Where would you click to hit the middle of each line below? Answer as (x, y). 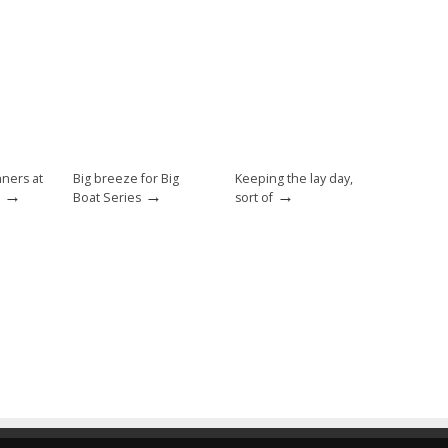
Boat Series (107, 198)
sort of (254, 198)
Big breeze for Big (126, 179)
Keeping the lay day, (294, 179)
